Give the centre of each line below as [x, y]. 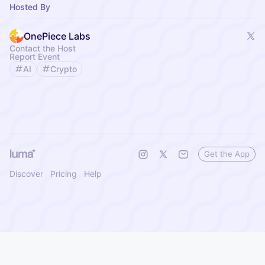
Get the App [227, 153]
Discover [26, 173]
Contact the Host [43, 48]
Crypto [64, 69]
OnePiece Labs [57, 36]
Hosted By [30, 7]
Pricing [64, 173]
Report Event [35, 56]
